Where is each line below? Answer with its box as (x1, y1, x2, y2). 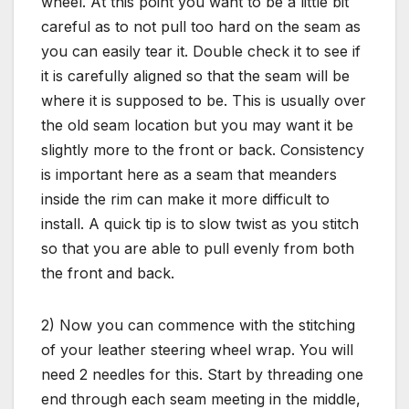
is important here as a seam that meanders (41, 164, 337, 184)
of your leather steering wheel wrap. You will (41, 340, 353, 359)
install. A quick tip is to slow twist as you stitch (41, 214, 359, 233)
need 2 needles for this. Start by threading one (41, 364, 363, 383)
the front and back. (41, 263, 174, 282)
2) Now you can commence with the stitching (41, 315, 355, 334)
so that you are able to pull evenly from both (41, 238, 354, 257)
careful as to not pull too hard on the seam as (41, 16, 361, 36)
